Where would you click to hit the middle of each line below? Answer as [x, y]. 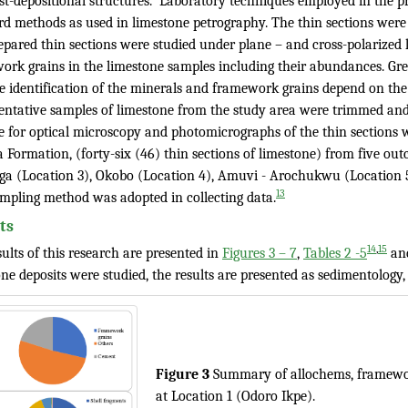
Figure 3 [184, 374]
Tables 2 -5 [335, 253]
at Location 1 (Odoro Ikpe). [235, 396]
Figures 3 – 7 [260, 253]
